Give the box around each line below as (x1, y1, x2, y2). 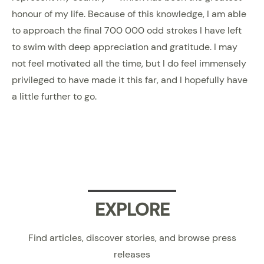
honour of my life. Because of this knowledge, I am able (12, 7, 246, 20)
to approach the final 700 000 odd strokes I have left (12, 24, 242, 37)
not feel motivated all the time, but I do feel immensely (12, 57, 246, 70)
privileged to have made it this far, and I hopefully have (12, 73, 247, 86)
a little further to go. (12, 90, 97, 103)
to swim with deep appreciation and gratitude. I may (12, 40, 237, 53)
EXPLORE (94, 197, 170, 221)
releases (114, 247, 150, 260)
